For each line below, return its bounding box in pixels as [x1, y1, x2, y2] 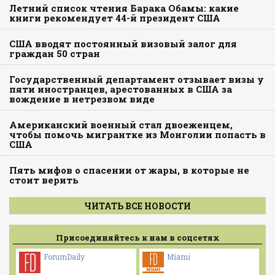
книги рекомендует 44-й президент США [9, 11, 220, 24]
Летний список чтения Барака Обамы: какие [9, 1, 239, 14]
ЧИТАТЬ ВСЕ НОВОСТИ [84, 199, 191, 212]
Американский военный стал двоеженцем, [9, 118, 233, 131]
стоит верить [9, 173, 79, 186]
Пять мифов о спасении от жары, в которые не [9, 163, 249, 176]
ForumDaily [43, 252, 85, 262]
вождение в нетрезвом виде [9, 92, 155, 105]
